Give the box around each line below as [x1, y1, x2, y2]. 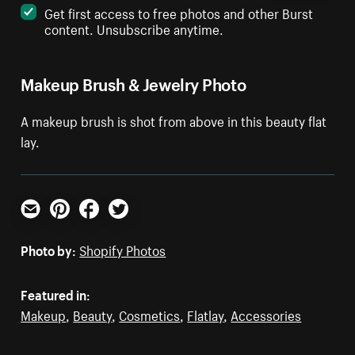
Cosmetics [119, 303, 181, 325]
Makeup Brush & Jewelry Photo [21, 69, 246, 96]
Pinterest [49, 214, 102, 235]
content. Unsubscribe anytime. [44, 17, 224, 39]
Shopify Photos [79, 239, 166, 260]
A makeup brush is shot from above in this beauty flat [21, 109, 327, 131]
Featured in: [21, 283, 91, 304]
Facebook [78, 214, 136, 235]
